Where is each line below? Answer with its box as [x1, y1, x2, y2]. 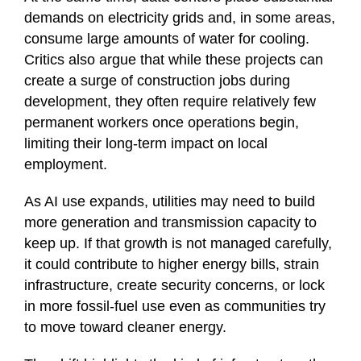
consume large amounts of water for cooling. [24, 31, 309, 48]
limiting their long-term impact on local [24, 135, 268, 152]
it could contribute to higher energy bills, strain [24, 256, 319, 273]
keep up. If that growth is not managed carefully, [24, 235, 332, 252]
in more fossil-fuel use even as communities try [24, 298, 326, 315]
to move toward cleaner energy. [24, 319, 226, 336]
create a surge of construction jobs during [24, 73, 290, 89]
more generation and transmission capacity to [24, 214, 317, 231]
